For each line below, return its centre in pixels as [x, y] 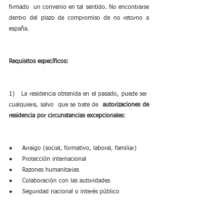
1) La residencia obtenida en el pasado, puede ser [79, 94]
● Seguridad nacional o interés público [64, 192]
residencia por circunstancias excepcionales [66, 116]
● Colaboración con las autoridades [59, 181]
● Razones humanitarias [44, 170]
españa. [19, 29]
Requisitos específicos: [38, 62]
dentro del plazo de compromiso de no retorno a [79, 18]
